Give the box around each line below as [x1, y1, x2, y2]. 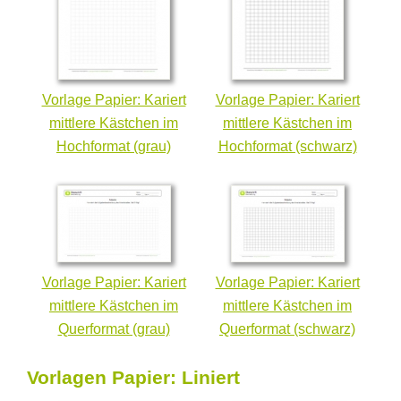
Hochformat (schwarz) [218, 138, 357, 154]
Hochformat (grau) [56, 138, 171, 154]
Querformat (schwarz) [219, 320, 355, 337]
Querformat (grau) [57, 320, 170, 337]
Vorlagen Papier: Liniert [27, 366, 240, 388]
